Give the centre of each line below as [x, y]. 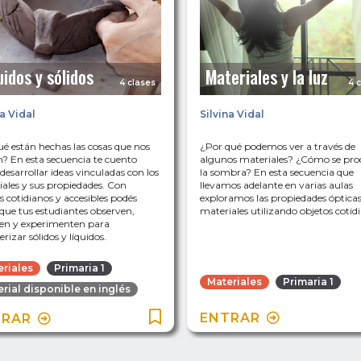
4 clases [137, 83]
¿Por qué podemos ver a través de [278, 147]
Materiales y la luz [267, 77]
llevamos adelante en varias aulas [276, 185]
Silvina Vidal [232, 114]
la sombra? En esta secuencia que [277, 172]
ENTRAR [230, 318]
